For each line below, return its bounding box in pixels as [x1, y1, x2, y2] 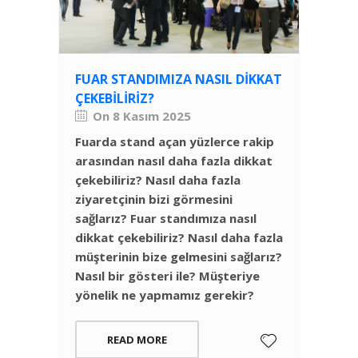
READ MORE [107, 332, 167, 348]
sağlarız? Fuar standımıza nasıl [75, 210, 257, 227]
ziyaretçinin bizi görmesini [75, 191, 233, 208]
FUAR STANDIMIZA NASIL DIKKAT [75, 70, 282, 89]
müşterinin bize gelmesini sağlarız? [75, 249, 282, 265]
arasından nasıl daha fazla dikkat [75, 153, 272, 169]
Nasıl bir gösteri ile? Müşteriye [75, 268, 260, 284]
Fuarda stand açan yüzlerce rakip [75, 133, 274, 150]
